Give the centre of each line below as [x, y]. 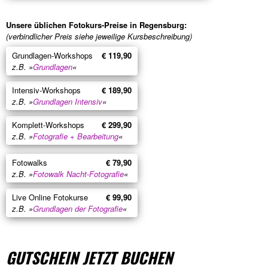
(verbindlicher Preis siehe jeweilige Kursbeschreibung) [99, 36]
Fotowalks [30, 162]
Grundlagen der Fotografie [78, 208]
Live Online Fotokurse [50, 197]
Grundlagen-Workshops [52, 55]
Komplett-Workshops [48, 124]
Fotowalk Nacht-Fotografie [78, 173]
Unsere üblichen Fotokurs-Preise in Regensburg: [96, 25]
